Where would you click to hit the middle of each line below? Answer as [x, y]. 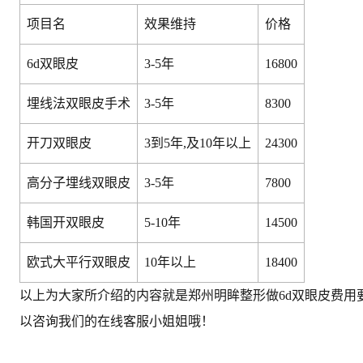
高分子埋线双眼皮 [79, 182]
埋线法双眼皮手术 [79, 103]
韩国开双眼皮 [66, 222]
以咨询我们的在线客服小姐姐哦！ [117, 321]
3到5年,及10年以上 [198, 143]
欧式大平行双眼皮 [79, 262]
